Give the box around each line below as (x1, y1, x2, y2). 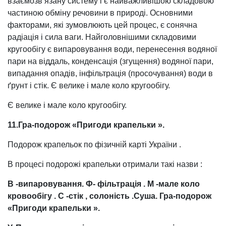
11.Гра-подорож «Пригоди (8, 120, 111, 129)
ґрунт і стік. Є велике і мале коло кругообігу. (8, 81, 170, 90)
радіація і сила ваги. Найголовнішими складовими (8, 32, 196, 41)
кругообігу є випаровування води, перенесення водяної (8, 44, 217, 53)
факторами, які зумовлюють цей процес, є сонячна (8, 20, 197, 29)
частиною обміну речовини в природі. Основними (8, 8, 193, 17)
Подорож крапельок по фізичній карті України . (8, 140, 181, 149)
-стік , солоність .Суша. (66, 191, 157, 200)
